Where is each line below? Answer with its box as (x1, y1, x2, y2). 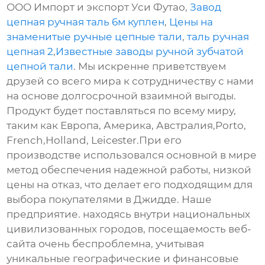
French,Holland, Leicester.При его (7, 134, 182, 146)
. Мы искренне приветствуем (73, 60, 227, 72)
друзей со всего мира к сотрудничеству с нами (7, 75, 254, 87)
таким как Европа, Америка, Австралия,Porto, (7, 119, 247, 131)
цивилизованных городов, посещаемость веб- (7, 222, 252, 235)
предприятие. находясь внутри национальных (7, 208, 251, 220)
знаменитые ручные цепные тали (7, 30, 183, 43)
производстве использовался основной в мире (7, 148, 257, 161)
